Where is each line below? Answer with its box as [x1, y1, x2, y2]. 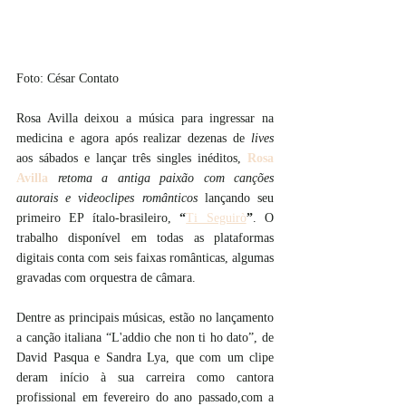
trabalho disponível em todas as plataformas [16, 231, 274, 246]
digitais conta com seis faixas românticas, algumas [16, 251, 274, 266]
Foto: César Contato [16, 72, 119, 86]
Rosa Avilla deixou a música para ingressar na [16, 111, 274, 126]
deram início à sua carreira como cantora [16, 371, 274, 385]
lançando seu [204, 191, 275, 206]
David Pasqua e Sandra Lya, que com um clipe [16, 351, 274, 365]
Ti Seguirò [186, 211, 246, 226]
